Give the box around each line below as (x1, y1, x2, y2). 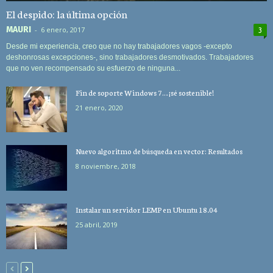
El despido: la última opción (6, 5, 127, 21)
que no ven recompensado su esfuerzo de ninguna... (6, 63, 180, 73)
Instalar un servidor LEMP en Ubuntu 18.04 (76, 204, 218, 214)
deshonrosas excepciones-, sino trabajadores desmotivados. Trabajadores (6, 52, 253, 62)
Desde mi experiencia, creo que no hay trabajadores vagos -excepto (6, 41, 232, 51)
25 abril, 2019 (76, 219, 118, 229)
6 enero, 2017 (41, 24, 85, 34)
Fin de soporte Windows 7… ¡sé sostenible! (76, 87, 214, 97)
